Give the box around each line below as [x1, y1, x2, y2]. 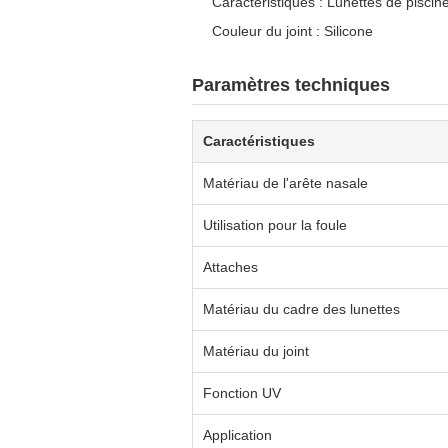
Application [203, 427, 272, 443]
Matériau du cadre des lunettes [203, 301, 400, 317]
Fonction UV [203, 385, 281, 401]
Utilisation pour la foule [203, 217, 347, 233]
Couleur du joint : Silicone [212, 23, 373, 39]
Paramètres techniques [192, 75, 390, 95]
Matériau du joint [203, 343, 309, 359]
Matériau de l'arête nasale [203, 175, 368, 191]
